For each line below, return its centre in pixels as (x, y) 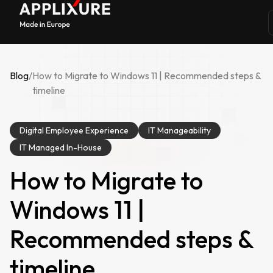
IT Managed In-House (61, 147)
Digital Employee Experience (74, 130)
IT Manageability (179, 130)
